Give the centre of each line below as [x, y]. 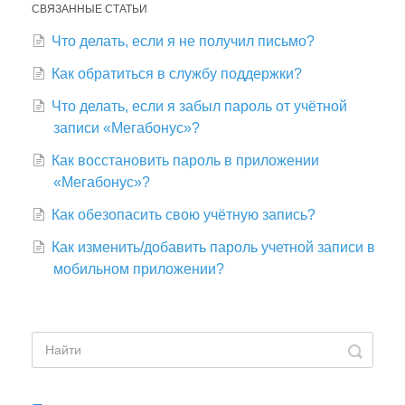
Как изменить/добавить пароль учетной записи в [213, 248]
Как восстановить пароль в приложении [185, 161]
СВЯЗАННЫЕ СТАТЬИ [89, 9]
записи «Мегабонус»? [127, 128]
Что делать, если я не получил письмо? [183, 42]
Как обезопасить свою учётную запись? [184, 215]
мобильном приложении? [139, 269]
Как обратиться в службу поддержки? [177, 74]
